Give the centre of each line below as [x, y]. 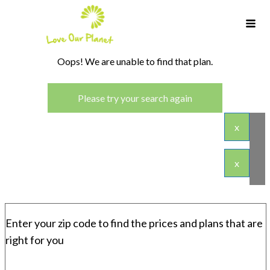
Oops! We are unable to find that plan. [135, 61]
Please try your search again [135, 98]
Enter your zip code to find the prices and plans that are [134, 223]
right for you [35, 240]
